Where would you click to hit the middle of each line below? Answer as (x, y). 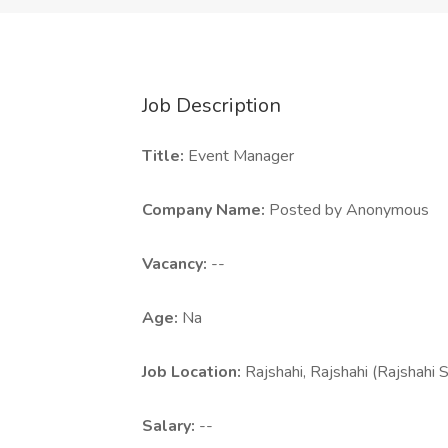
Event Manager (241, 156)
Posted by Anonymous (349, 210)
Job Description (211, 105)
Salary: (170, 426)
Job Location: (193, 372)
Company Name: (205, 210)
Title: (165, 156)
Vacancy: (176, 264)
